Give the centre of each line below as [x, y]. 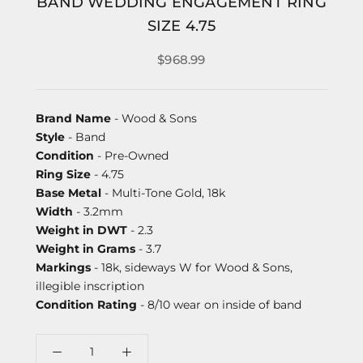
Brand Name [73, 118]
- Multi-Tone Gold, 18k [163, 192]
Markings [63, 267]
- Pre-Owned [131, 155]
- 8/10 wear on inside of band [219, 304]
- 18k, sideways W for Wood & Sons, [192, 267]
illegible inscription [90, 286]
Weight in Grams [85, 248]
